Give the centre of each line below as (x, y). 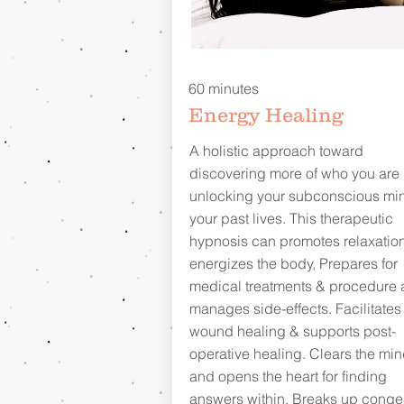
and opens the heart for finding (288, 376)
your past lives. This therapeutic (291, 219)
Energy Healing (266, 115)
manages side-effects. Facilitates (295, 309)
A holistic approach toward (276, 151)
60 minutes (223, 89)
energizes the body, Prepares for (293, 264)
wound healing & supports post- (292, 331)
